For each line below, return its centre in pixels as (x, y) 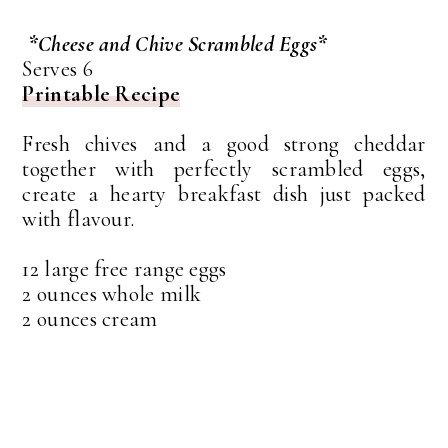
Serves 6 (57, 69)
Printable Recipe (101, 94)
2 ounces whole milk (112, 294)
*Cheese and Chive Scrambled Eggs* (177, 44)
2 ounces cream (90, 319)
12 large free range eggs (124, 269)
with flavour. (78, 219)
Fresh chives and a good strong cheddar (224, 144)
